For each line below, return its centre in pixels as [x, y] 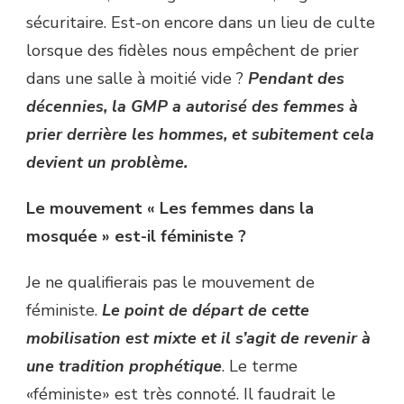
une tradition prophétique [124, 367]
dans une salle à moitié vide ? [137, 79]
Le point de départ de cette [206, 311]
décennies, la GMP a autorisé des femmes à [192, 107]
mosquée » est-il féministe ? [136, 237]
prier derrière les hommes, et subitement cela [200, 135]
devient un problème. [107, 163]
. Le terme [260, 367]
